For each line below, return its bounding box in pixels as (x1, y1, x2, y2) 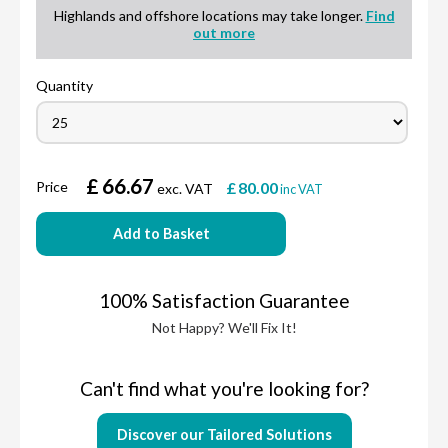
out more (193, 24, 255, 42)
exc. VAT (157, 180, 213, 198)
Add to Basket (112, 225, 210, 243)
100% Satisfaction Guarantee (98, 289, 350, 313)
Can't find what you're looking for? (79, 377, 369, 401)
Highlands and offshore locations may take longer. (53, 7, 366, 25)
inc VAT (280, 181, 323, 198)
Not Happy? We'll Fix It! (151, 319, 297, 337)
